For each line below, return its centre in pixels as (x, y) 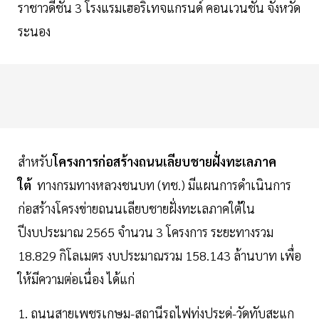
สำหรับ (35, 161)
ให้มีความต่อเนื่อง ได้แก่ (76, 278)
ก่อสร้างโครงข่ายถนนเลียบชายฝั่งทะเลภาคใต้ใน (136, 208)
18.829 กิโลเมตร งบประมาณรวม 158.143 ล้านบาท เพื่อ (159, 255)
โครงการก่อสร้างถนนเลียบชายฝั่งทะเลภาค (164, 161)
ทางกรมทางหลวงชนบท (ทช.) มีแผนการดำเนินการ (164, 184)
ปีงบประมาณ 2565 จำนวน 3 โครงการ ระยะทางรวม (146, 231)
